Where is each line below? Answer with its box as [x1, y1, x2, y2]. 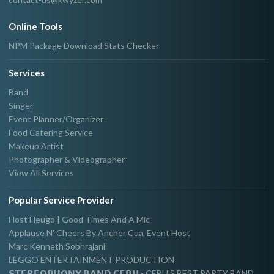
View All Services [9, 168, 74, 179]
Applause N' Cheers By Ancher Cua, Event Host [9, 227, 190, 238]
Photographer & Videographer [9, 154, 125, 165]
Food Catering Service [9, 127, 93, 138]
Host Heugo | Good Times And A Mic [9, 213, 150, 224]
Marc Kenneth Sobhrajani [9, 240, 105, 251]
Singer [9, 100, 33, 111]
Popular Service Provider [9, 194, 114, 206]
